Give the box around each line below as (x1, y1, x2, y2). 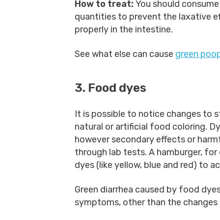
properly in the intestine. (75, 24, 175, 35)
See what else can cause (75, 49, 175, 59)
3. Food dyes (75, 81, 146, 95)
